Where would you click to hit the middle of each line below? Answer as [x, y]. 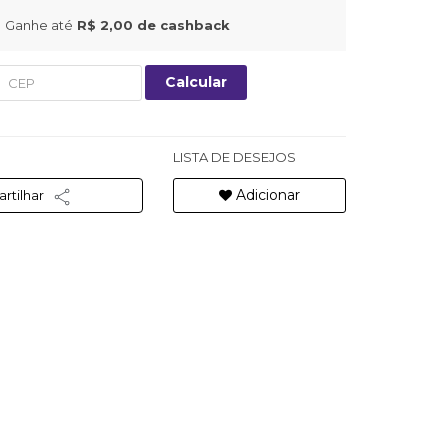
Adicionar [265, 195]
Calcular [195, 82]
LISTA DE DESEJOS [234, 157]
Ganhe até [38, 25]
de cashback [181, 25]
